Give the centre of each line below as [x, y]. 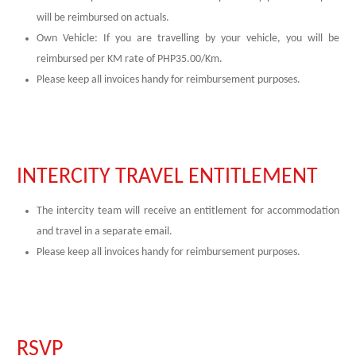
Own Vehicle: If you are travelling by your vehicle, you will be [188, 39]
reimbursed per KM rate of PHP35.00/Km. [130, 59]
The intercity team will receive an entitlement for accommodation [188, 211]
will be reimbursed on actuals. [103, 18]
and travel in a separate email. [104, 232]
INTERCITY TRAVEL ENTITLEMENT [167, 177]
